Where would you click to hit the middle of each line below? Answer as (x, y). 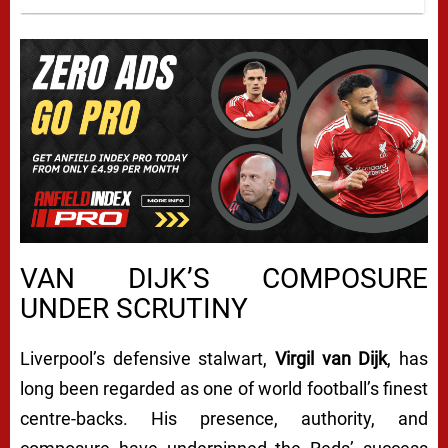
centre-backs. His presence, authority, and (224, 419)
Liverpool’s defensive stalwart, (147, 359)
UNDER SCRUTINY (134, 309)
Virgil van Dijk (331, 359)
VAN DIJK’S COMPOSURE (224, 279)
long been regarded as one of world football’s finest (224, 389)
